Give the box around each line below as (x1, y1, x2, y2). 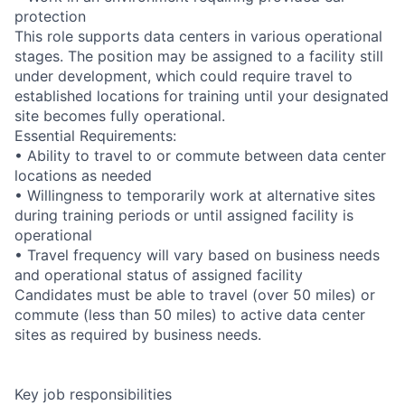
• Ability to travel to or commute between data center (14, 146, 386, 165)
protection (14, 6, 86, 25)
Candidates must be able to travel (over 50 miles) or (14, 285, 375, 304)
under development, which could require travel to (14, 66, 353, 85)
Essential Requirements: (14, 126, 176, 145)
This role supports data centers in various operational (14, 26, 382, 45)
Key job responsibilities (14, 384, 172, 403)
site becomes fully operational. (14, 106, 225, 125)
